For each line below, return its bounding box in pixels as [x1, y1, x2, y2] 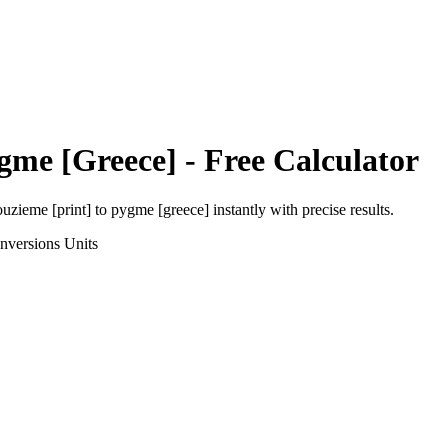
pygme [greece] [111, 200, 209, 218]
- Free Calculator [177, 142, 419, 179]
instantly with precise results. [209, 200, 394, 218]
